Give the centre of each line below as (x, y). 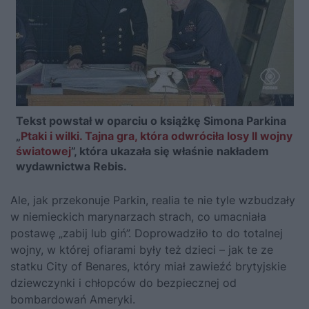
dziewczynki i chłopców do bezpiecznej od (123, 282)
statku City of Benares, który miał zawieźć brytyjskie (148, 266)
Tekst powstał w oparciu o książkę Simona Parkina (151, 120)
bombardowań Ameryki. (73, 299)
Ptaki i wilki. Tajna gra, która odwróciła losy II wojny (156, 136)
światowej (43, 151)
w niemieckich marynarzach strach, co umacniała (138, 216)
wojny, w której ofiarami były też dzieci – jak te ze (142, 249)
